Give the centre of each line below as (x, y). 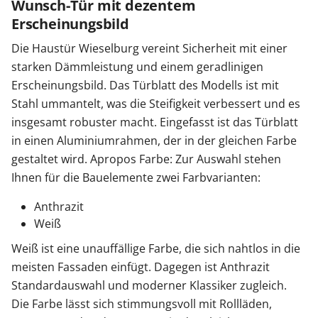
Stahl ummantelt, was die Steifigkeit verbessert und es (156, 104)
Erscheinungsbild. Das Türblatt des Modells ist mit (145, 86)
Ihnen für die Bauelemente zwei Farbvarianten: (136, 178)
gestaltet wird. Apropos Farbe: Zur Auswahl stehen (146, 159)
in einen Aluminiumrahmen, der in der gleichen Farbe (154, 141)
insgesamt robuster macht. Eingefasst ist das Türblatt (155, 122)
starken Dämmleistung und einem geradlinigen (137, 67)
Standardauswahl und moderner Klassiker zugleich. (149, 286)
